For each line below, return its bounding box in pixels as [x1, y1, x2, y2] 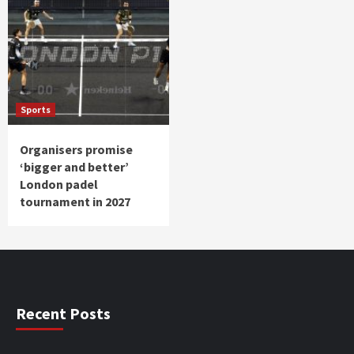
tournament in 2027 [20, 194, 130, 210]
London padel [20, 176, 98, 193]
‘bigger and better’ [20, 159, 129, 175]
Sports [21, 104, 51, 116]
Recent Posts [16, 303, 111, 324]
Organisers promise [20, 141, 133, 158]
